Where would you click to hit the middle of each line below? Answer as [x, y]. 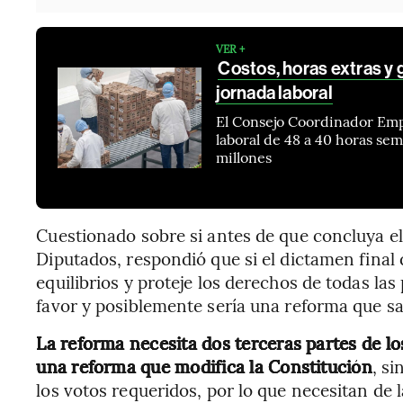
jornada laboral [274, 93]
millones [244, 157]
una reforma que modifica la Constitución [204, 366]
